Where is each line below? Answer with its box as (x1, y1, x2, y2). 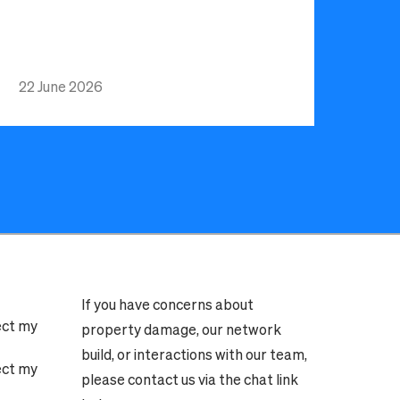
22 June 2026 (19, 78, 104, 95)
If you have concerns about (81, 296, 254, 312)
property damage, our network (81, 321, 282, 337)
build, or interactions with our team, (81, 346, 308, 362)
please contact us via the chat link (81, 371, 299, 387)
